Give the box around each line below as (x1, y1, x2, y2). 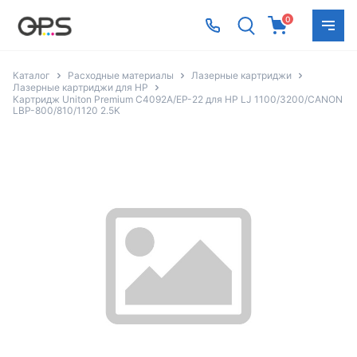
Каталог (13, 69, 50, 81)
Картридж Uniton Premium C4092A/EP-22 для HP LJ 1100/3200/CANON (13, 93, 343, 106)
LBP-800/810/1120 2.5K (13, 104, 120, 117)
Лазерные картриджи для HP (13, 81, 148, 94)
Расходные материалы (68, 69, 174, 81)
